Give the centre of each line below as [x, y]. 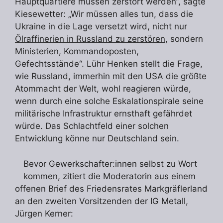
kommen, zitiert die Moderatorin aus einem [110, 176]
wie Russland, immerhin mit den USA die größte [111, 76]
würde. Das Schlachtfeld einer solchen [92, 126]
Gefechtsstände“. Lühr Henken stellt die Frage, [109, 64]
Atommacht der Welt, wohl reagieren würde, [103, 89]
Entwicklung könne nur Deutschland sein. [97, 139]
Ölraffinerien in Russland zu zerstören [90, 39]
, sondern [184, 39]
